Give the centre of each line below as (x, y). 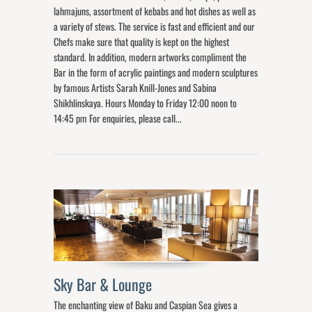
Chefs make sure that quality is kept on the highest (142, 41)
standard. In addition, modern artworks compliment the (150, 56)
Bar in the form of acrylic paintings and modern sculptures (156, 72)
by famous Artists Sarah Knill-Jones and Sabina (135, 87)
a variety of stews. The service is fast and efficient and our (155, 26)
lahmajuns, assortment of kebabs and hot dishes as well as (155, 10)
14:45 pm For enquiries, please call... (118, 118)
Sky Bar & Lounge (105, 284)
